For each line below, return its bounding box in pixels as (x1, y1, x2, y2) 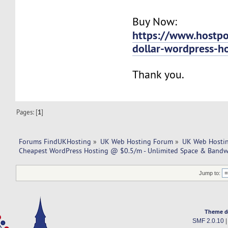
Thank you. (132, 67, 185, 81)
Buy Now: (132, 14, 178, 28)
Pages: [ (16, 107, 38, 116)
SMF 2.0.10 (192, 218, 224, 224)
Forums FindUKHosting (18, 136, 91, 146)
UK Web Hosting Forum (100, 136, 174, 146)
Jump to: (199, 170, 221, 177)
